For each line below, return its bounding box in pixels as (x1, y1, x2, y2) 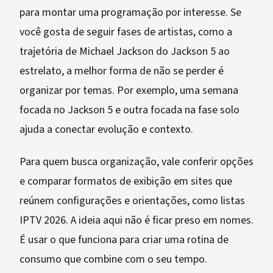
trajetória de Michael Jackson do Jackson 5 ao (19, 44, 230, 60)
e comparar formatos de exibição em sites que (19, 174, 232, 190)
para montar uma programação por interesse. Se (19, 5, 241, 21)
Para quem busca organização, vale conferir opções (19, 154, 253, 170)
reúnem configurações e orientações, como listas (19, 193, 245, 209)
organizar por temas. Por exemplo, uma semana (19, 83, 238, 99)
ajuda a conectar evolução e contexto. (19, 122, 193, 138)
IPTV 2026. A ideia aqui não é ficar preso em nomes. (19, 213, 253, 229)
